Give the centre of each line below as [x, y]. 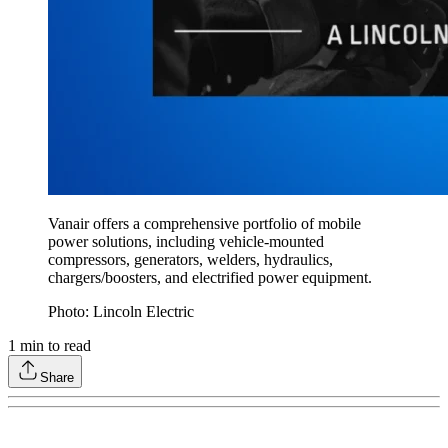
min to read [53, 345]
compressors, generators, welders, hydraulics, [190, 259]
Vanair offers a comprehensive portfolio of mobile [204, 223]
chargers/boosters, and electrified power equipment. [212, 277]
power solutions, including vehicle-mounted [186, 241]
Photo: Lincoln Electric [123, 311]
